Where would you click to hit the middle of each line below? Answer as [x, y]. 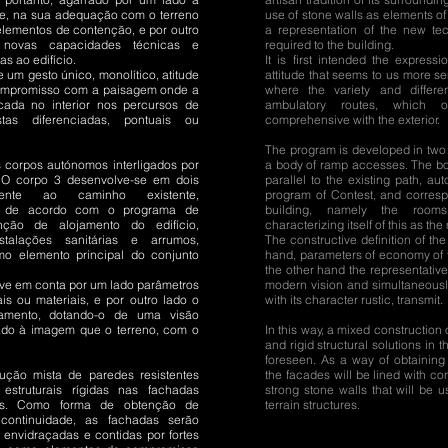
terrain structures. [312, 404]
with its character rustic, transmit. [354, 299]
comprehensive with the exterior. [352, 119]
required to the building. [329, 44]
